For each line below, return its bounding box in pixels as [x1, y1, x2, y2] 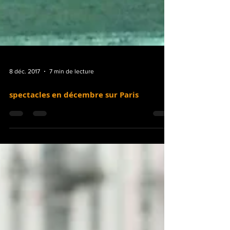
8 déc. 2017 [9, 119, 40, 126]
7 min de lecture [49, 119, 94, 126]
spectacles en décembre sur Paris [9, 140, 139, 151]
